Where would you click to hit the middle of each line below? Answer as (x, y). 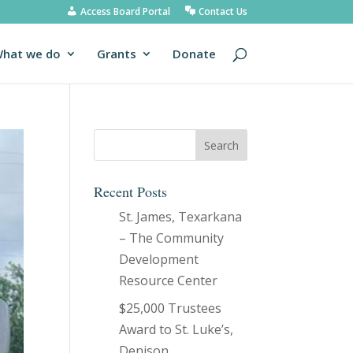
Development (159, 259)
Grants (116, 54)
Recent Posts (131, 191)
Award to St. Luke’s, (176, 329)
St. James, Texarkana (181, 217)
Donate (194, 54)
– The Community (172, 238)
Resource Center (169, 281)
